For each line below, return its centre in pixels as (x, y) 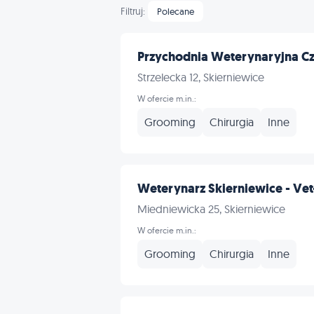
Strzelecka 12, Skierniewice (201, 77)
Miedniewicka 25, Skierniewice (211, 209)
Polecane (176, 11)
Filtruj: (133, 11)
